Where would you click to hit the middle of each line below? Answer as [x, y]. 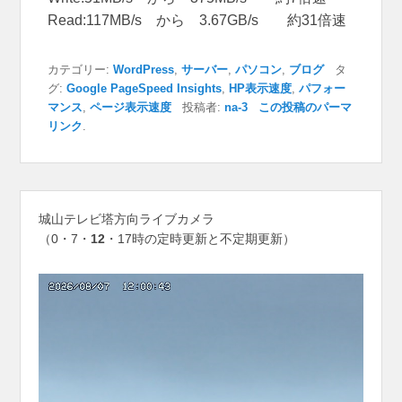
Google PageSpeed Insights [144, 89]
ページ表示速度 [131, 108]
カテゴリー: [81, 70]
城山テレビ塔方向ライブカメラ [127, 219]
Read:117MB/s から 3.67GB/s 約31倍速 [197, 21]
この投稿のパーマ [306, 108]
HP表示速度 [261, 89]
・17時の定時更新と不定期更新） [201, 239]
